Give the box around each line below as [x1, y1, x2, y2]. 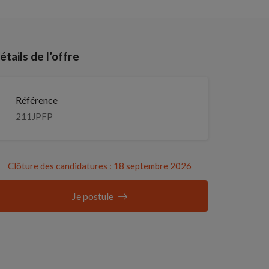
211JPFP [16, 111, 53, 122]
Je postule [71, 190, 113, 202]
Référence [16, 94, 58, 106]
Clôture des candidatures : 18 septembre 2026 [7, 160, 192, 172]
